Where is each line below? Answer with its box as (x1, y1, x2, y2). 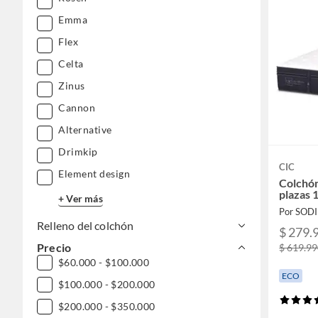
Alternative (58, 124, 112, 136)
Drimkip (58, 146, 98, 158)
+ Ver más (58, 192, 103, 204)
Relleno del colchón (37, 219, 134, 233)
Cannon (58, 102, 95, 114)
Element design (58, 168, 130, 180)
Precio (37, 241, 72, 255)
